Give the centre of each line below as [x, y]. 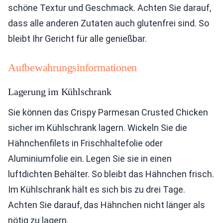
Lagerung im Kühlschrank [60, 92]
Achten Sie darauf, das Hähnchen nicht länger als [107, 205]
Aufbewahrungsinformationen [73, 67]
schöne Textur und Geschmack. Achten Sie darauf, [110, 8]
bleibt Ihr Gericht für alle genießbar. [77, 39]
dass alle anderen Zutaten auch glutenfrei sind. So [109, 23]
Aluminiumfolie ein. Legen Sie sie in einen [90, 159]
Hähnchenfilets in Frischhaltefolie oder [85, 143]
